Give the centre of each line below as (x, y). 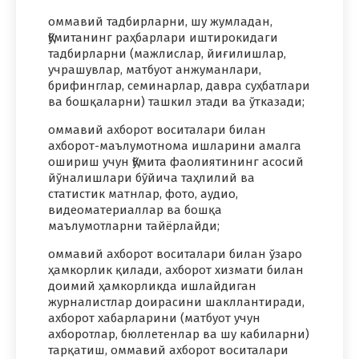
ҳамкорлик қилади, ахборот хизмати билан (176, 270)
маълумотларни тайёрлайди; (134, 226)
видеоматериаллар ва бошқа (135, 210)
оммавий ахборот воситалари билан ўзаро (175, 254)
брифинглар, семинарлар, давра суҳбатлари (179, 86)
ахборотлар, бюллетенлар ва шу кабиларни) (179, 335)
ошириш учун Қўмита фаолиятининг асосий (176, 162)
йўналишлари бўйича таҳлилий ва (151, 178)
